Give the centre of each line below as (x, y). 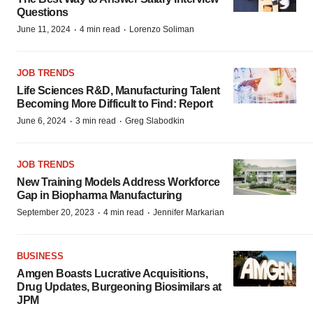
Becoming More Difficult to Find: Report (115, 104)
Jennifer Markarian (189, 212)
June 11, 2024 (44, 29)
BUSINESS (40, 256)
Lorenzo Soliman (162, 29)
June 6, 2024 (42, 121)
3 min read (96, 121)
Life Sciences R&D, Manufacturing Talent (118, 90)
